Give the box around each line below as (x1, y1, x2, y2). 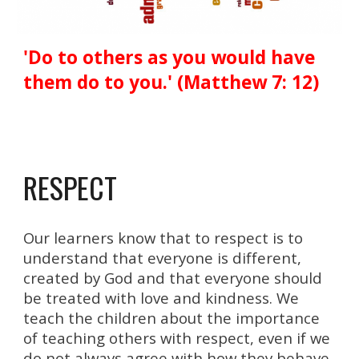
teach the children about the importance (23, 307, 321, 328)
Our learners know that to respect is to (23, 227, 304, 248)
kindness (205, 287, 270, 308)
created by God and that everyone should (23, 267, 323, 288)
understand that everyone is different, (23, 247, 302, 268)
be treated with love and (23, 287, 206, 308)
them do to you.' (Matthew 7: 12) (23, 69, 320, 95)
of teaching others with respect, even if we (23, 327, 331, 348)
